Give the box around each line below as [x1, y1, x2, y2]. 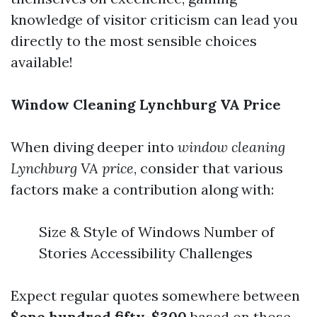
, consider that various [134, 159, 283, 177]
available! [11, 53, 73, 71]
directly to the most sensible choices [11, 32, 257, 50]
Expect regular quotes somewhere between [11, 287, 300, 304]
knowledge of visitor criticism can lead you [11, 11, 298, 28]
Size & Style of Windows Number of [39, 223, 275, 241]
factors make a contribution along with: [11, 180, 274, 198]
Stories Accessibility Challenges [39, 244, 253, 262]
